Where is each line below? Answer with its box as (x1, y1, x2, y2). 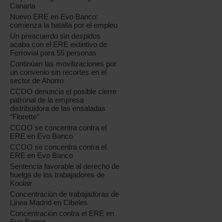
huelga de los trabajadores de (10, 170, 105, 179)
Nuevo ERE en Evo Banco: (10, 12, 99, 21)
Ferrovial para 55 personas (10, 49, 97, 57)
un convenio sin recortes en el (10, 68, 107, 76)
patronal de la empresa (10, 96, 84, 104)
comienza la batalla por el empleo (10, 21, 118, 29)
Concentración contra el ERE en (10, 209, 114, 218)
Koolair (10, 179, 33, 187)
